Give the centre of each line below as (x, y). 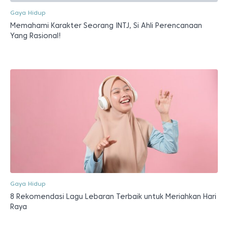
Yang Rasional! (36, 35)
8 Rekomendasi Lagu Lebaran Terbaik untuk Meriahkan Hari (113, 196)
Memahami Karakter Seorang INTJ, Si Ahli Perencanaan (106, 25)
